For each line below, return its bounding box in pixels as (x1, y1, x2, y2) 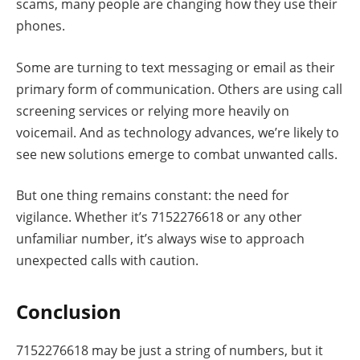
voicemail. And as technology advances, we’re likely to (16, 123, 339, 141)
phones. (16, 17, 65, 35)
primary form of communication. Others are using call (16, 80, 342, 98)
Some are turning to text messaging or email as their (16, 58, 335, 76)
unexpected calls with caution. (16, 252, 198, 270)
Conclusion (16, 298, 121, 325)
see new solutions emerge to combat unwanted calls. (16, 145, 337, 163)
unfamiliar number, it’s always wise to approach (16, 230, 305, 248)
